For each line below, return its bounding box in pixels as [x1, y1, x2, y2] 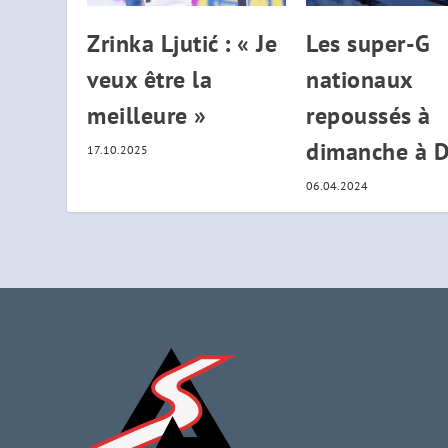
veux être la [87, 64, 213, 96]
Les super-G [306, 28, 431, 60]
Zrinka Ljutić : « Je [87, 28, 278, 60]
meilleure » [87, 100, 207, 132]
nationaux [306, 64, 413, 96]
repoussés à [306, 100, 431, 132]
